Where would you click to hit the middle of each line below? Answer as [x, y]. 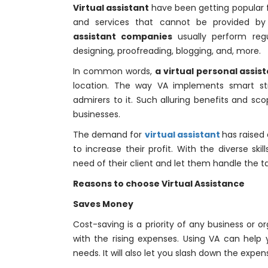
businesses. [97, 114]
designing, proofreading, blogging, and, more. [167, 51]
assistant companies [125, 36]
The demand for [109, 135]
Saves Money [103, 204]
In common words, [114, 71]
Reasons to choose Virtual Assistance [159, 184]
